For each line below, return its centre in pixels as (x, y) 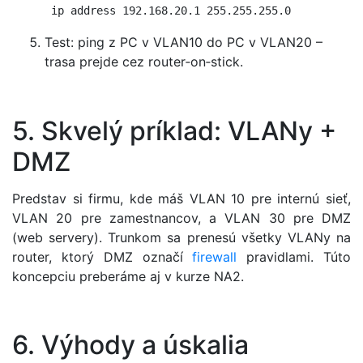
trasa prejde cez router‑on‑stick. (144, 62)
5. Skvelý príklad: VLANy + (174, 130)
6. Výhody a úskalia (130, 345)
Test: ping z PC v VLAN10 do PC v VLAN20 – (184, 43)
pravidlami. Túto (294, 257)
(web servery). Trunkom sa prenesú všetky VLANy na (181, 238)
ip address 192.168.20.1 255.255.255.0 (168, 11)
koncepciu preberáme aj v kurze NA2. (128, 277)
